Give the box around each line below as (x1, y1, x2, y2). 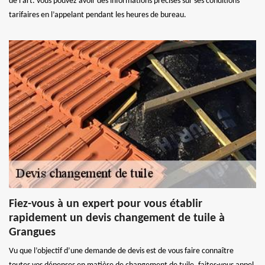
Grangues (9, 226, 56, 238)
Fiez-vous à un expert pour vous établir (9, 198, 202, 210)
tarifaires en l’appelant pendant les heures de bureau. (9, 10, 186, 20)
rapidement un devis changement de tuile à (9, 212, 225, 224)
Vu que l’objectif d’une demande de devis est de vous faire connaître (9, 246, 234, 256)
